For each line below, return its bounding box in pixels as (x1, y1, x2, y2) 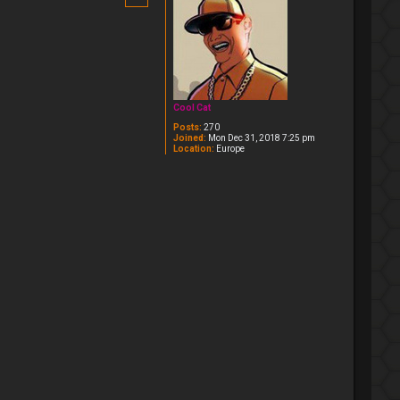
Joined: (173, 133, 206, 143)
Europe (214, 144, 245, 154)
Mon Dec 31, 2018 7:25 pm (206, 133, 315, 143)
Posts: (173, 122, 202, 132)
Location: (173, 144, 214, 154)
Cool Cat (173, 103, 211, 112)
